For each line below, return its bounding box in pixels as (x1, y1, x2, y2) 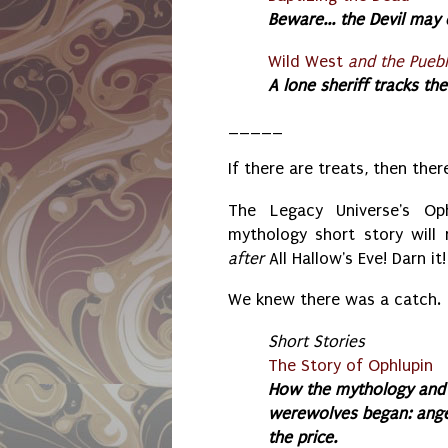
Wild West (268, 51, 343, 71)
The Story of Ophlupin (268, 355, 433, 375)
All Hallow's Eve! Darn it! (264, 248, 446, 268)
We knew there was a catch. (228, 290, 441, 310)
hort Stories (277, 331, 365, 351)
